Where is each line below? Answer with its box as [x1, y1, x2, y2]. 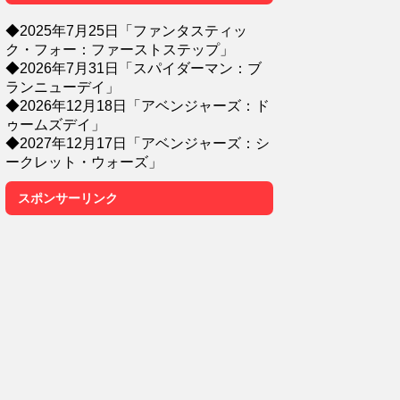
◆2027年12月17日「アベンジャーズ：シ [5, 136, 270, 150]
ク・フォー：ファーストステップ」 [5, 42, 234, 56]
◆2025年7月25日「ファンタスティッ [5, 23, 247, 37]
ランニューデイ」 [5, 79, 120, 94]
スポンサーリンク [18, 192, 118, 204]
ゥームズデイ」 [5, 117, 105, 131]
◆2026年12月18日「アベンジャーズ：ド [5, 98, 270, 112]
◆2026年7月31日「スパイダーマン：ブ [5, 61, 262, 75]
